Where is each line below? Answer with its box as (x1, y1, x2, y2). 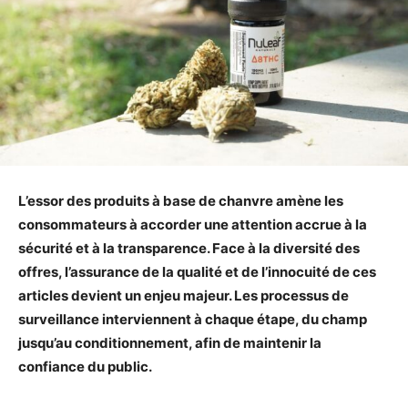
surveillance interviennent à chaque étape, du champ (18, 310, 367, 328)
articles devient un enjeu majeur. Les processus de (18, 286, 349, 304)
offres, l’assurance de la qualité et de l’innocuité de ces (18, 262, 376, 280)
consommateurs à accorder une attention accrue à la (18, 215, 367, 233)
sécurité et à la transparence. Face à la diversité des (18, 239, 360, 257)
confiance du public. (18, 357, 152, 375)
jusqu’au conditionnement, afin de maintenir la (18, 333, 321, 352)
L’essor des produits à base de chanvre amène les (18, 191, 343, 209)
